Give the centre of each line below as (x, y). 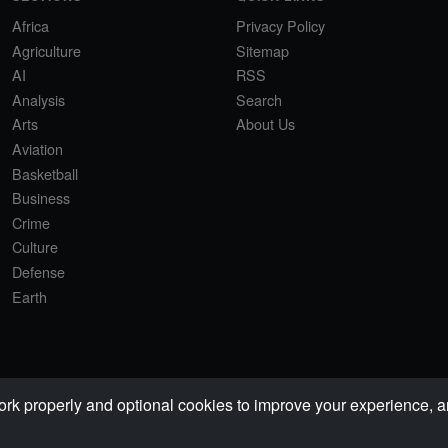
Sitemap (262, 50)
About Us (265, 124)
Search (259, 99)
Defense (38, 271)
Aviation (37, 148)
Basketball (45, 173)
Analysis (38, 99)
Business (41, 198)
